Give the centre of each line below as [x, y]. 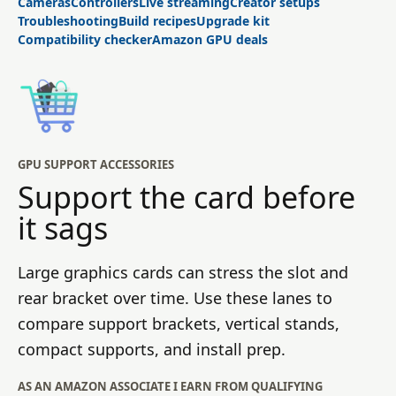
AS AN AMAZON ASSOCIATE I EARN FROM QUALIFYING [170, 386]
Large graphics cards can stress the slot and [183, 272]
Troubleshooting [68, 21]
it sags [63, 228]
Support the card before [187, 197]
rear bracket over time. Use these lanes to [175, 298]
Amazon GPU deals [210, 39]
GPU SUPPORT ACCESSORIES [96, 164]
